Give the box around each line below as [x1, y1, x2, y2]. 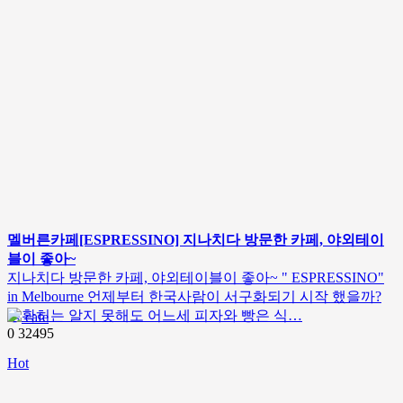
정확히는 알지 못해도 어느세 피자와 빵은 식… [7, 308, 302, 323]
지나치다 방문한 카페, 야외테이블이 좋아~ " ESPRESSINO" [7, 270, 384, 285]
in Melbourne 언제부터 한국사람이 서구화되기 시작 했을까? [7, 289, 381, 304]
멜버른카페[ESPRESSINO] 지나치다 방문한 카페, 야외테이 [7, 232, 384, 247]
